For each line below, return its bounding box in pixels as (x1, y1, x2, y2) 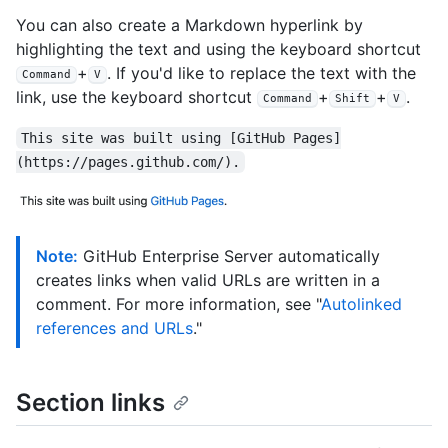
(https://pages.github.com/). (16, 153, 240, 170)
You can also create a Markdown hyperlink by (16, 14, 363, 35)
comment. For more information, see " (36, 293, 321, 314)
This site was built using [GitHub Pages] (21, 129, 342, 146)
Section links (16, 387, 165, 417)
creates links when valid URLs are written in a (36, 269, 380, 290)
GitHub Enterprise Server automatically (78, 245, 380, 266)
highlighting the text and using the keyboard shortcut (16, 38, 421, 59)
